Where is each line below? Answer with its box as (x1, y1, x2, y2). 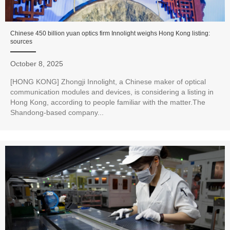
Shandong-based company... (10, 108, 104, 117)
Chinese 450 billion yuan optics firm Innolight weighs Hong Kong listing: (10, 30, 210, 37)
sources (10, 38, 32, 46)
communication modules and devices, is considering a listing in (10, 88, 214, 97)
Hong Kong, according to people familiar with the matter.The (10, 98, 205, 107)
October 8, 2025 (10, 60, 63, 68)
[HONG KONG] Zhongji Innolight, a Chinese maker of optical (10, 78, 206, 86)
